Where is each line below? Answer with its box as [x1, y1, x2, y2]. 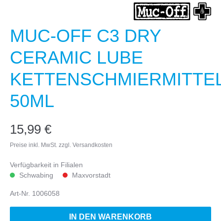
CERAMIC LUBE [10, 47, 143, 68]
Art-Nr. [10, 189, 32, 198]
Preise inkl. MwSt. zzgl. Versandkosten [10, 142, 112, 149]
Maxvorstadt [72, 171, 110, 180]
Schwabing [19, 171, 55, 180]
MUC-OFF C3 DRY [10, 26, 161, 46]
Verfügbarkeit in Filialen [10, 161, 83, 169]
